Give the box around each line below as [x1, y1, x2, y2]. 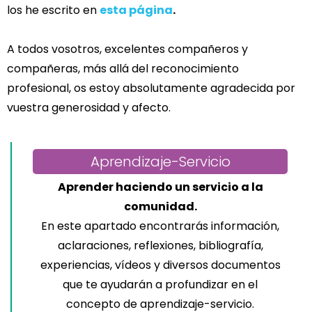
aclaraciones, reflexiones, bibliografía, [57, 237, 263, 253]
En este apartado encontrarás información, [41, 217, 279, 234]
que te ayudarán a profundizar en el [63, 276, 258, 292]
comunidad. [123, 198, 197, 214]
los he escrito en [7, 1, 100, 18]
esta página [100, 1, 173, 18]
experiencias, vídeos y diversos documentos [40, 256, 281, 273]
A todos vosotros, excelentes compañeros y [7, 40, 248, 57]
